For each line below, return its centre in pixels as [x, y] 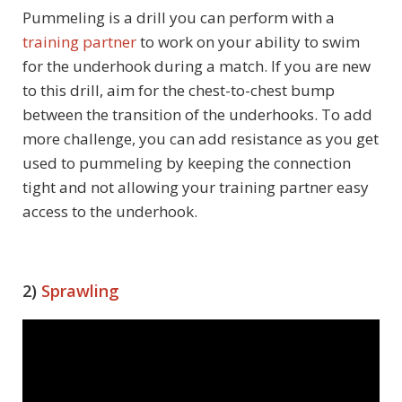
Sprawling [80, 291]
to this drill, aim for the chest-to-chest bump [179, 91]
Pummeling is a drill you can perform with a [179, 18]
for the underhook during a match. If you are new [197, 66]
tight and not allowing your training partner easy [196, 188]
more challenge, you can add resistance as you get [201, 139]
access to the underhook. [110, 212]
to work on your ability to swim [248, 42]
